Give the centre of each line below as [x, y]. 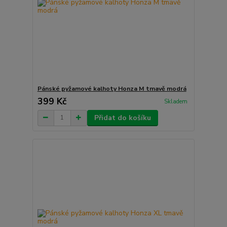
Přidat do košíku [122, 118]
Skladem [176, 102]
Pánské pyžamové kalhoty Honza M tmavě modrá [112, 88]
